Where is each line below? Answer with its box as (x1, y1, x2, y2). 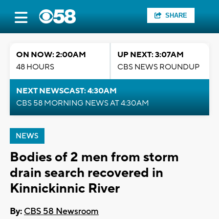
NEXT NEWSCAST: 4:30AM (16, 86, 117, 96)
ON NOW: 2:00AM (16, 50, 86, 60)
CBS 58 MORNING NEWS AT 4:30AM (16, 98, 149, 108)
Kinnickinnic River (10, 180, 120, 197)
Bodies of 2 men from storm (10, 149, 179, 166)
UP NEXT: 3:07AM (117, 50, 184, 60)
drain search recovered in (10, 164, 163, 181)
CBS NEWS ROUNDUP (117, 62, 199, 72)
